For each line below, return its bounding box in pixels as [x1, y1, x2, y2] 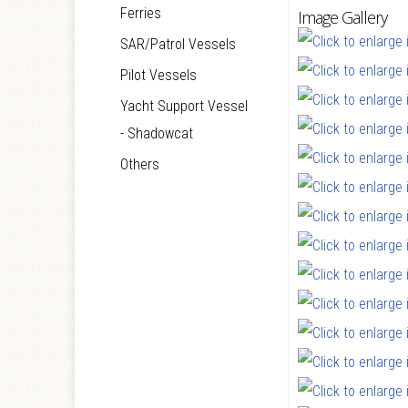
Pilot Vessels [120, 66, 197, 84]
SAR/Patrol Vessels [120, 36, 236, 53]
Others [120, 156, 159, 173]
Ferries [120, 5, 161, 22]
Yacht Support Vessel [120, 97, 248, 115]
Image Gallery [297, 6, 387, 28]
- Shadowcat [120, 125, 193, 142]
